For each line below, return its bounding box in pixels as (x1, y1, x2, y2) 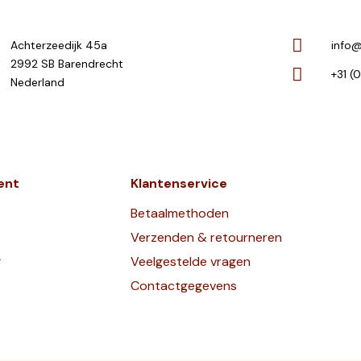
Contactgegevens (131, 276, 237, 294)
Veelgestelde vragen (131, 252, 251, 270)
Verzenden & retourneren (131, 228, 282, 246)
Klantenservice (131, 174, 227, 192)
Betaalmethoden (131, 204, 229, 222)
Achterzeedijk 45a (10, 37, 108, 52)
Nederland (10, 74, 65, 89)
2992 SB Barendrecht (10, 56, 124, 71)
